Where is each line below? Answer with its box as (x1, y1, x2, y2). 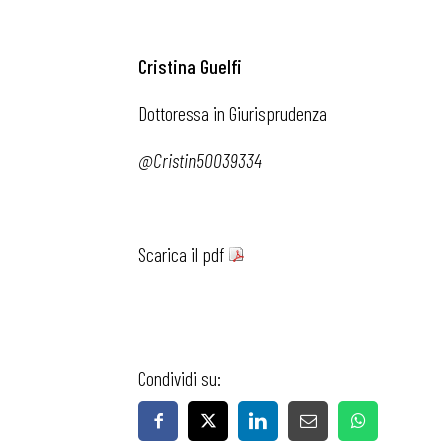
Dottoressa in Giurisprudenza (138, 101, 327, 125)
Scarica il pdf (138, 242, 229, 266)
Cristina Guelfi (138, 54, 242, 78)
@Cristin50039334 (138, 148, 262, 172)
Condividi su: (138, 366, 221, 390)
